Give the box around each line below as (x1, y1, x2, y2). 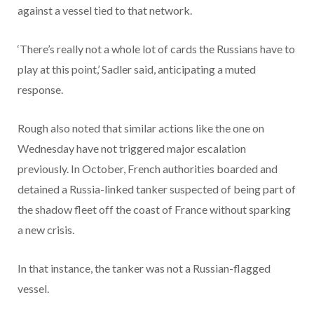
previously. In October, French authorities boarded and (18, 161, 278, 175)
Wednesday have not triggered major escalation (18, 141, 246, 155)
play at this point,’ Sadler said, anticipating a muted (18, 62, 256, 76)
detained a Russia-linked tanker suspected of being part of (18, 182, 296, 196)
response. (18, 82, 65, 96)
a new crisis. (18, 222, 76, 236)
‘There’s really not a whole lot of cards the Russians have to (18, 41, 295, 55)
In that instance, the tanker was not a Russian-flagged (18, 261, 271, 275)
